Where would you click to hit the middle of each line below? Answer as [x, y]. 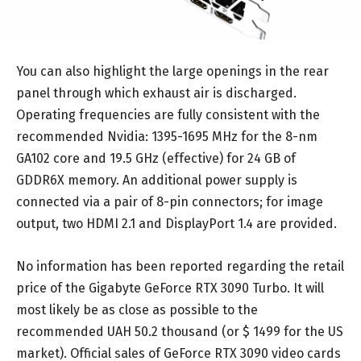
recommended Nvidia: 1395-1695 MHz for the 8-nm [167, 136]
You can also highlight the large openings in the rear [172, 71]
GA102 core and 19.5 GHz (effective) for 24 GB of [156, 158]
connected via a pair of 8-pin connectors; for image [170, 201]
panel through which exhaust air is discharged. [156, 93]
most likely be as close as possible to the [137, 309]
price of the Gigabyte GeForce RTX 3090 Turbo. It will [170, 288]
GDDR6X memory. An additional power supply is [157, 180]
